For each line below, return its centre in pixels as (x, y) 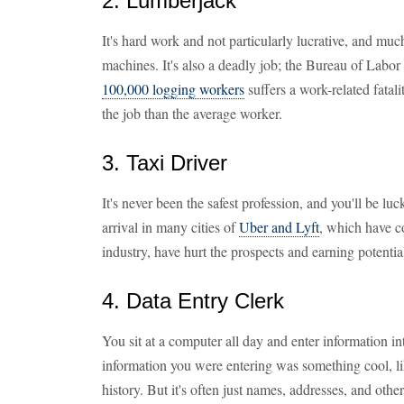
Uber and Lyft (279, 227)
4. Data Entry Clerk (193, 301)
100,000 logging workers (173, 89)
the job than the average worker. (192, 113)
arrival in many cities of (170, 227)
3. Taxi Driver (165, 163)
